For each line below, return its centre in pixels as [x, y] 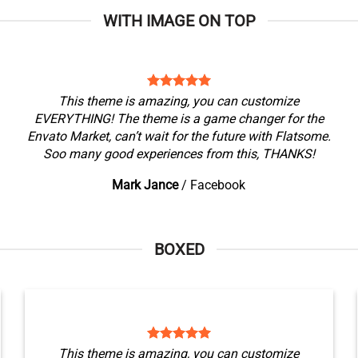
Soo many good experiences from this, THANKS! [179, 154]
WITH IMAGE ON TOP [179, 21]
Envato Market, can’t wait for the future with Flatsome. [179, 136]
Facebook [218, 185]
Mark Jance [145, 185]
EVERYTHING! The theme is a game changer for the [179, 119]
